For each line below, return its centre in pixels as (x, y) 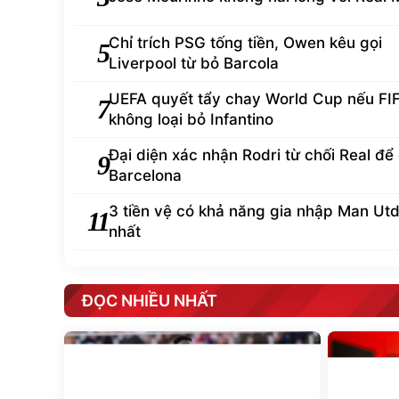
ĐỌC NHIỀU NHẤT (150, 300)
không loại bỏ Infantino (191, 119)
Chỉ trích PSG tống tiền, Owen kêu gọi (245, 42)
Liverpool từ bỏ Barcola (194, 63)
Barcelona (145, 175)
